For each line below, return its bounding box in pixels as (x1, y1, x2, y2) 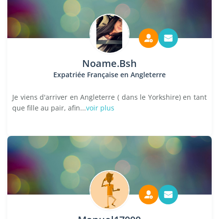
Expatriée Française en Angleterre (53, 70, 166, 79)
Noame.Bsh (82, 57, 137, 70)
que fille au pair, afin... (12, 103, 86, 112)
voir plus (86, 103, 114, 112)
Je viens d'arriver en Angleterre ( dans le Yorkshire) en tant (12, 92, 207, 102)
